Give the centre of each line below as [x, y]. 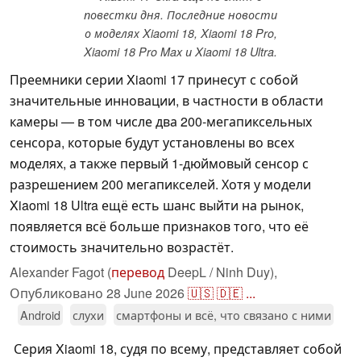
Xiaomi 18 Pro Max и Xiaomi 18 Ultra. [180, 52]
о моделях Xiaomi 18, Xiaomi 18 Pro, [180, 33]
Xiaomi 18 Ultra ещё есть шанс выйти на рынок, [157, 205]
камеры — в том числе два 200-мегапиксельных [161, 122]
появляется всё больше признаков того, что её [159, 226]
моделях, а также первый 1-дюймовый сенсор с [159, 164]
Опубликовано [58, 293]
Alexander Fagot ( [60, 272]
